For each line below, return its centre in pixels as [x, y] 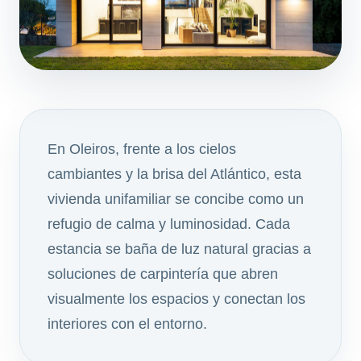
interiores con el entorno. [127, 324]
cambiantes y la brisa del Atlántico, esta [174, 174]
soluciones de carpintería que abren [163, 274]
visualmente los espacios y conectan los [176, 299]
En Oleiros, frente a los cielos [142, 149]
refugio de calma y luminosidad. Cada [169, 224]
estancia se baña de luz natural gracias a [179, 249]
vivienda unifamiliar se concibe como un [176, 199]
